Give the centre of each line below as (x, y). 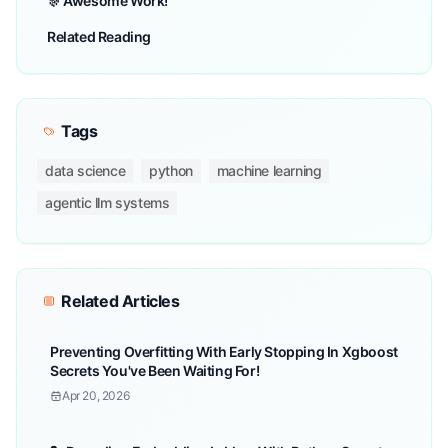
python (171, 170)
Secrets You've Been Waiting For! (155, 370)
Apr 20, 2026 (96, 395)
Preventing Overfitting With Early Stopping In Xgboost (224, 351)
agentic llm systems (107, 202)
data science (85, 170)
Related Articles (120, 301)
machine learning (269, 170)
